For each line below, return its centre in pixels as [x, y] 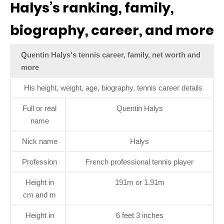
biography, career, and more [112, 30]
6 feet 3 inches [139, 215]
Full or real [39, 108]
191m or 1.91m [139, 182]
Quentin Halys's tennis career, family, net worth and [111, 54]
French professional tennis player [139, 161]
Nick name [39, 141]
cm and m [39, 194]
